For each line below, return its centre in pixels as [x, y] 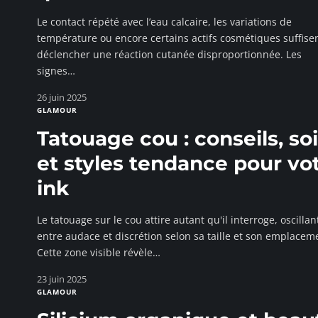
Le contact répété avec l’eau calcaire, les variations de [164, 22]
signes [52, 71]
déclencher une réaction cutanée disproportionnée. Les [169, 54]
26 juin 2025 [62, 97]
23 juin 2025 [62, 279]
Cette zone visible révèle [95, 252]
